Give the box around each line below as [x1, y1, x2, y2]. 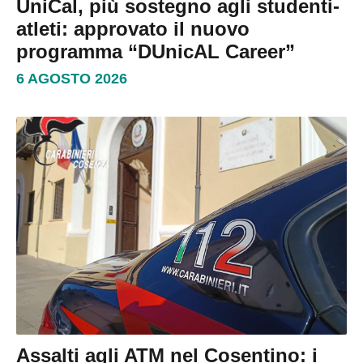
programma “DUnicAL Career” [16, 40, 295, 62]
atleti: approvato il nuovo [16, 17, 250, 40]
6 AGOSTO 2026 [16, 70, 127, 87]
